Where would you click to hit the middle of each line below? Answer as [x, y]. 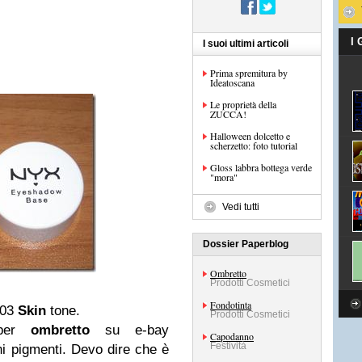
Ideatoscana [232, 82]
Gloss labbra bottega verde [261, 167]
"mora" [224, 177]
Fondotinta [231, 305]
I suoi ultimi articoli [246, 44]
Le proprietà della [243, 104]
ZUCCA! [228, 114]
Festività [228, 346]
